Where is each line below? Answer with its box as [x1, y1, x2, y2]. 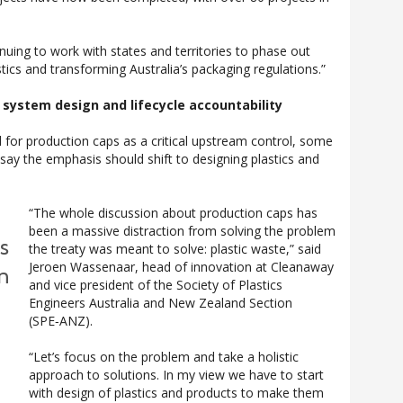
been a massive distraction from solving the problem [29, 222, 336, 239]
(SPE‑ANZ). [29, 312, 93, 329]
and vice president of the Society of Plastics [29, 276, 282, 293]
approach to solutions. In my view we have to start [29, 366, 324, 383]
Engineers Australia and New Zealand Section [29, 294, 292, 311]
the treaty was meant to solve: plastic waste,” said [29, 240, 321, 257]
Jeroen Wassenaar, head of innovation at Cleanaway [29, 258, 334, 275]
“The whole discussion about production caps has [29, 204, 318, 221]
